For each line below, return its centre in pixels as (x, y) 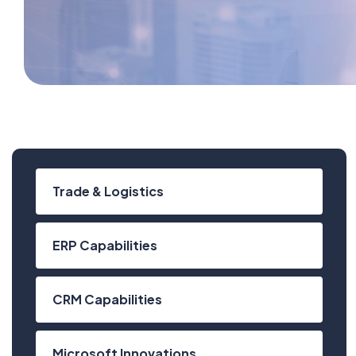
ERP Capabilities (105, 245)
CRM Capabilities (107, 299)
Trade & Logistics (108, 191)
